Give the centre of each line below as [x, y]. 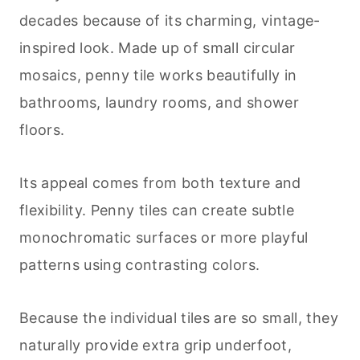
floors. [42, 130]
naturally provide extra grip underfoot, [156, 346]
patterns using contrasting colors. [140, 265]
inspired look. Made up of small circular [157, 48]
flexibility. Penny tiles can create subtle [157, 211]
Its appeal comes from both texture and [160, 183]
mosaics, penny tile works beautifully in [158, 76]
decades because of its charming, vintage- [170, 21]
